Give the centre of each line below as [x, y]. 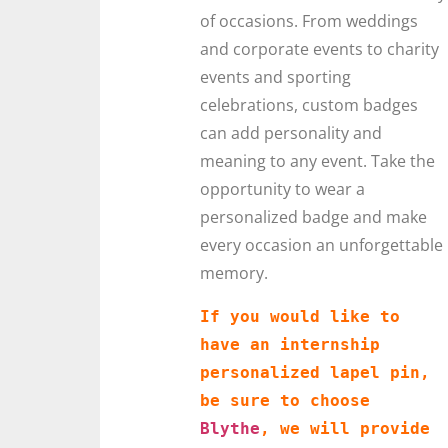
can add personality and [291, 132]
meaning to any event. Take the [317, 160]
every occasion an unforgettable [321, 244]
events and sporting [275, 76]
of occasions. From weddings [309, 20]
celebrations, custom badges [309, 104]
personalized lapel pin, [315, 372]
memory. [234, 272]
